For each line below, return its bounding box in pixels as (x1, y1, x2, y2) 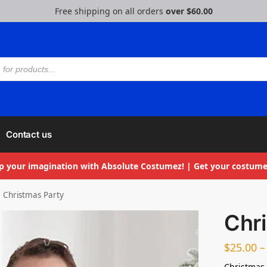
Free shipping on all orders (54, 5, 166, 17)
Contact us (5, 129, 52, 140)
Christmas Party (3, 190, 64, 200)
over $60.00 (165, 5, 213, 17)
